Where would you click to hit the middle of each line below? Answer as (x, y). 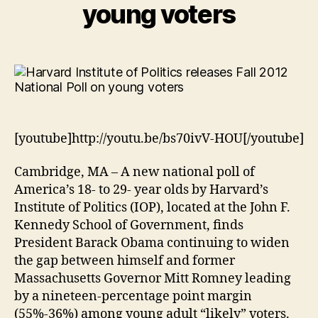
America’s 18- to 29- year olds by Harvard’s (141, 190)
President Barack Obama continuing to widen (152, 243)
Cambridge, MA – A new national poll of (135, 172)
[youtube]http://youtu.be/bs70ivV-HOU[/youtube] (159, 138)
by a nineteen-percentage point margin (133, 297)
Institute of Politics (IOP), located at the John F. (152, 208)
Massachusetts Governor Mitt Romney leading (153, 279)
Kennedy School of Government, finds (129, 226)
